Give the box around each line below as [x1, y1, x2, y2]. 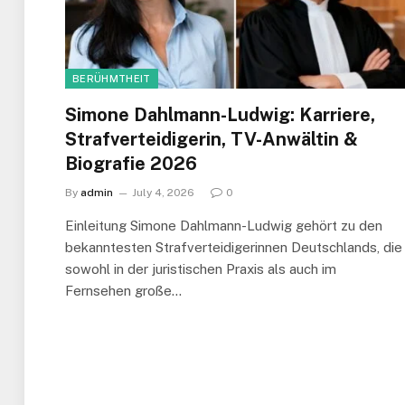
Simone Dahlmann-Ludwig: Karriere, [65, 103, 375, 126]
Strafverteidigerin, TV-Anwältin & [65, 127, 358, 150]
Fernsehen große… [65, 282, 182, 298]
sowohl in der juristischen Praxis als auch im [65, 260, 336, 277]
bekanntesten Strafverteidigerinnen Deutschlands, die [65, 239, 402, 255]
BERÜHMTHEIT [72, 72, 151, 84]
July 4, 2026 [132, 185, 194, 199]
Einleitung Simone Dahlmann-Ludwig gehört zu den [65, 217, 382, 233]
